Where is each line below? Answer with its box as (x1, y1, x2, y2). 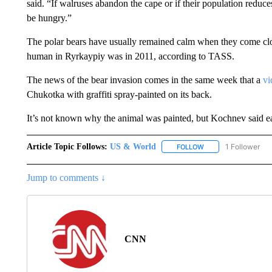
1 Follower (225, 141, 260, 151)
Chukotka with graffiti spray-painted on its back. (26, 89, 212, 100)
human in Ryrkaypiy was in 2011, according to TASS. (26, 50, 234, 61)
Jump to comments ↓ (26, 172, 106, 183)
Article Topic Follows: (26, 141, 107, 151)
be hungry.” (26, 12, 72, 23)
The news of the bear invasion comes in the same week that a (26, 74, 263, 85)
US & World (109, 141, 156, 151)
